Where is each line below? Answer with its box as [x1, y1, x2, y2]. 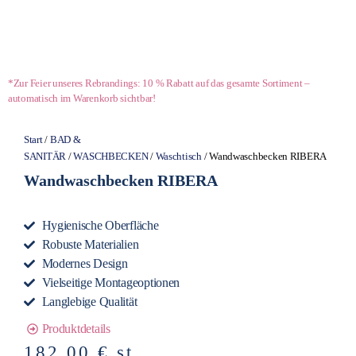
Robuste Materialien [41, 237, 139, 252]
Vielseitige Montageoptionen [41, 275, 180, 290]
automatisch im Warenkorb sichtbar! [8, 91, 156, 104]
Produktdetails [41, 321, 110, 336]
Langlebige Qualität [41, 294, 137, 309]
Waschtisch [155, 150, 202, 162]
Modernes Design [41, 256, 128, 271]
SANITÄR [24, 150, 67, 162]
